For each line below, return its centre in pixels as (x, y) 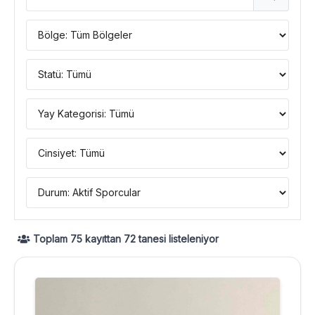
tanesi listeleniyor (177, 238)
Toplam (50, 238)
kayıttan (103, 238)
